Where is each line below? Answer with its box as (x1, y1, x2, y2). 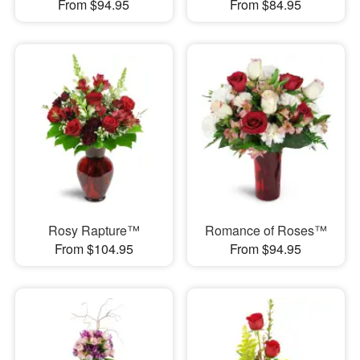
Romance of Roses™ (204, 220, 327, 239)
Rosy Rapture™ (47, 220, 140, 239)
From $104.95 (54, 239, 133, 258)
